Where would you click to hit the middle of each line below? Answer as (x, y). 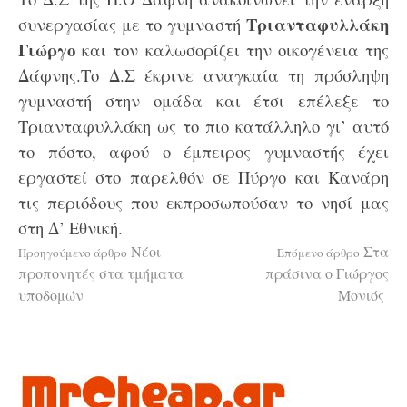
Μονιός (361, 294)
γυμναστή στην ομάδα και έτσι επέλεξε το (203, 100)
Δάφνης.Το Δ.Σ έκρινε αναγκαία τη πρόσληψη (203, 74)
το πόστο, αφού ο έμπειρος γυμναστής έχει (203, 151)
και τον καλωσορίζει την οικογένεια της (232, 49)
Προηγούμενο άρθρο (73, 252)
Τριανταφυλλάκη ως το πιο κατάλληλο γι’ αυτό (203, 125)
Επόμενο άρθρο (318, 252)
